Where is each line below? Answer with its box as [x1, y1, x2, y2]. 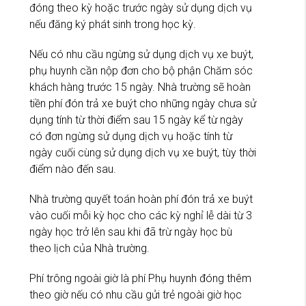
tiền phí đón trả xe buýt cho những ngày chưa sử [29, 97, 256, 111]
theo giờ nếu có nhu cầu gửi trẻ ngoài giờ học [29, 288, 242, 302]
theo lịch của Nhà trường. [29, 242, 150, 255]
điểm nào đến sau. [29, 163, 116, 176]
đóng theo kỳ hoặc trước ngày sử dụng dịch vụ [29, 1, 252, 15]
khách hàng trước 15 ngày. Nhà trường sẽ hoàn [29, 81, 251, 94]
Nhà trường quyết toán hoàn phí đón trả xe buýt [29, 193, 253, 206]
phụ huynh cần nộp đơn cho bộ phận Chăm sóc [29, 64, 253, 78]
